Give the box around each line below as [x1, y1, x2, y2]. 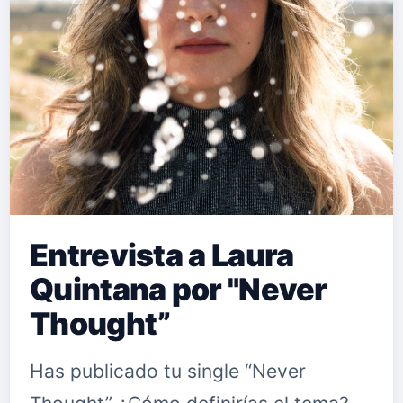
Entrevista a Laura [30, 237, 294, 273]
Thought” [30, 305, 171, 342]
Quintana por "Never [30, 271, 327, 308]
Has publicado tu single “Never [30, 360, 306, 382]
